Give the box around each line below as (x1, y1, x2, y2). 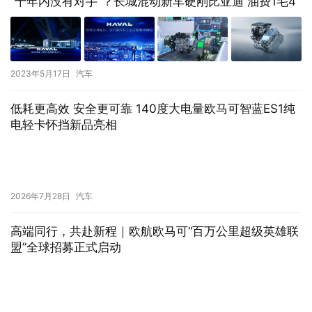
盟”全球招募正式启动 (10, 240, 121, 254)
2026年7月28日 (10, 190, 70, 201)
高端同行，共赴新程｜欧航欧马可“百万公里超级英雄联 (10, 224, 299, 238)
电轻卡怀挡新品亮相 (10, 117, 117, 132)
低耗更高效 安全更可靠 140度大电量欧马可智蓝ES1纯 (10, 101, 295, 116)
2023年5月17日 (10, 68, 70, 79)
